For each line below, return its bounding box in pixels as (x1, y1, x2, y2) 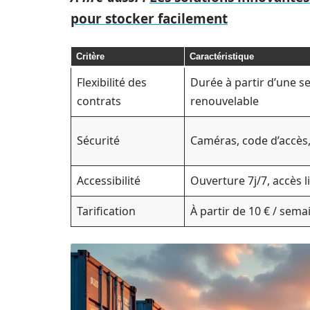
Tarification (77, 203, 136, 219)
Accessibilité (77, 173, 140, 188)
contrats (77, 93, 121, 109)
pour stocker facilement (71, 10, 228, 28)
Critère (75, 51, 104, 62)
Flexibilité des (77, 75, 147, 90)
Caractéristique (189, 51, 254, 62)
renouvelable (190, 93, 259, 109)
